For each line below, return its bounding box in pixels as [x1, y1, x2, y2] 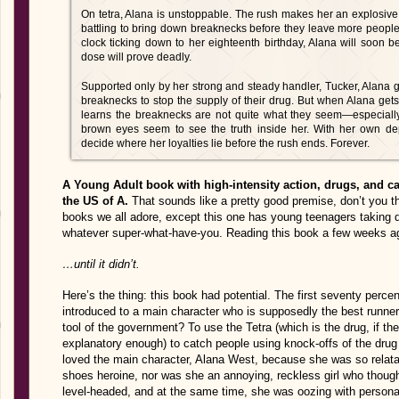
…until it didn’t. [62, 257, 140, 271]
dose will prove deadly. [81, 51, 191, 63]
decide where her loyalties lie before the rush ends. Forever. [81, 137, 370, 150]
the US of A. [62, 194, 128, 208]
